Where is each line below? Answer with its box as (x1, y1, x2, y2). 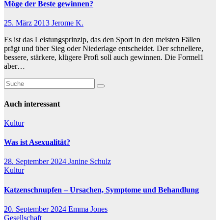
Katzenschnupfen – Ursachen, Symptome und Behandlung (4, 185, 199, 194)
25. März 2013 (4, 19, 52, 27)
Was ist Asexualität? (4, 138, 70, 147)
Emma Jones (68, 205, 108, 213)
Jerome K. (52, 19, 83, 27)
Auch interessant (4, 99, 60, 108)
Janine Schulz (68, 157, 111, 166)
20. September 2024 (4, 205, 68, 213)
